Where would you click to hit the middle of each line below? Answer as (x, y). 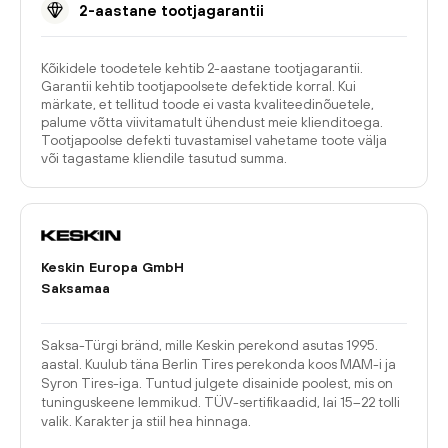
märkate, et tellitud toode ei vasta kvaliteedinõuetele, (207, 104)
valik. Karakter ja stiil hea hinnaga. (146, 421)
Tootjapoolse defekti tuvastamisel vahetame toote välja (214, 140)
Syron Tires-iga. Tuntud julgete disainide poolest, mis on (217, 383)
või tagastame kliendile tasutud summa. (164, 158)
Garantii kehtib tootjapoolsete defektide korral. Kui (198, 86)
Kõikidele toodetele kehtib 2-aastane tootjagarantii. (202, 68)
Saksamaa (75, 288)
